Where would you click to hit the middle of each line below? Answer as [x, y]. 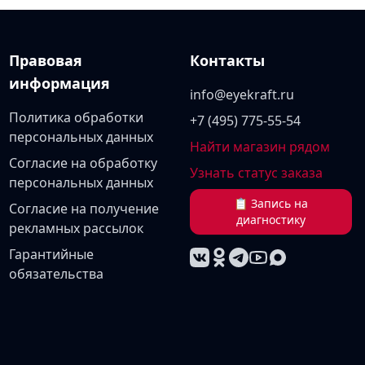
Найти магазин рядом [260, 147]
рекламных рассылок [76, 228]
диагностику [271, 220]
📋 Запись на [271, 203]
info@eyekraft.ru [242, 95]
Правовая [45, 60]
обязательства [56, 274]
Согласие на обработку [83, 163]
